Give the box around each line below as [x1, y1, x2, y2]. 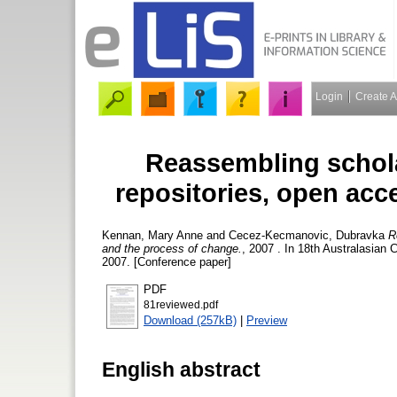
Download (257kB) [144, 313, 237, 327]
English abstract [102, 357, 261, 381]
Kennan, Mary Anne [102, 228, 203, 242]
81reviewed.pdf [144, 299, 218, 310]
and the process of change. [102, 241, 242, 255]
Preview [246, 313, 287, 327]
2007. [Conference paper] [102, 254, 231, 269]
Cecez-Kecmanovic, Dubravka [229, 228, 385, 242]
